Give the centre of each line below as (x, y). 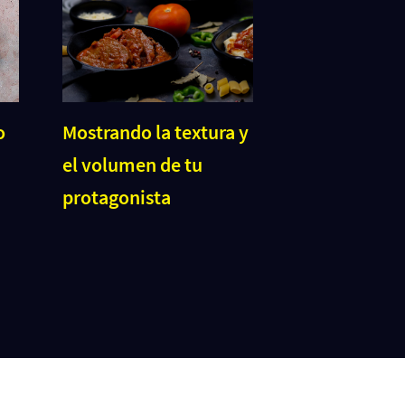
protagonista (116, 197)
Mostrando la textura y (155, 132)
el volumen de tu (132, 164)
